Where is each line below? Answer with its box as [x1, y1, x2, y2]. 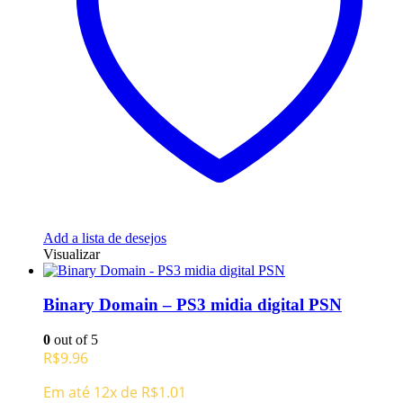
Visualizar [43, 246, 100, 262]
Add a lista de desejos [43, 229, 166, 246]
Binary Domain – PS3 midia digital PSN [43, 295, 342, 315]
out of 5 [50, 331, 98, 347]
